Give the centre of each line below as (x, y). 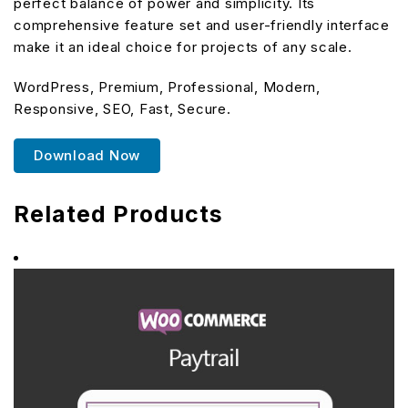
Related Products (118, 214)
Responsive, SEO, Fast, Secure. (122, 109)
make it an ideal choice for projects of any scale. (183, 47)
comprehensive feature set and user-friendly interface (202, 25)
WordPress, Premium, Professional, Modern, (167, 87)
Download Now (87, 155)
